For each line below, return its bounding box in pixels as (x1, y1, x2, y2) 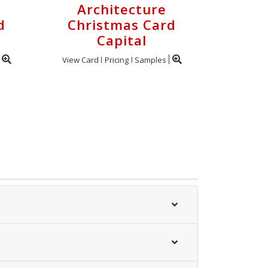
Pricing (104, 54, 129, 65)
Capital (97, 31, 147, 50)
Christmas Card (68, 16, 176, 34)
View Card (62, 54, 99, 65)
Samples (134, 54, 166, 65)
